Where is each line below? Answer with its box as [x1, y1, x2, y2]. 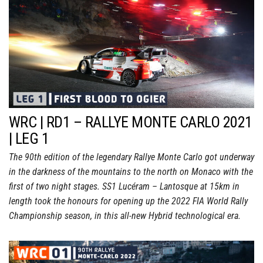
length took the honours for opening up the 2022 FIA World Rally [9, 195, 248, 207]
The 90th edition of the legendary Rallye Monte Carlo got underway [9, 151, 254, 163]
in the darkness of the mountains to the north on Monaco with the [9, 166, 253, 178]
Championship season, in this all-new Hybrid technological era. [9, 210, 241, 222]
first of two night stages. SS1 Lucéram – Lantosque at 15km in [9, 181, 240, 193]
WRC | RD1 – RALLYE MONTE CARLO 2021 [9, 113, 252, 131]
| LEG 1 [9, 130, 49, 148]
